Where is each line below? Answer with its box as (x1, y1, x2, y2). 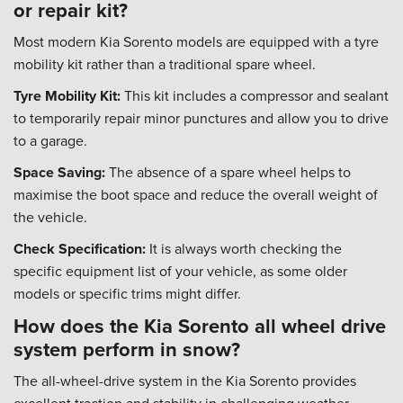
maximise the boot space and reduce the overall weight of (13, 184, 378, 204)
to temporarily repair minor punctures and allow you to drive (13, 108, 389, 128)
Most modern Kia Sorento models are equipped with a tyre (13, 31, 379, 51)
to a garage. (13, 130, 87, 150)
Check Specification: (13, 238, 146, 259)
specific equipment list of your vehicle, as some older (13, 261, 347, 281)
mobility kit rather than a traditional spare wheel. (13, 54, 316, 74)
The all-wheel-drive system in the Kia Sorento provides (13, 371, 356, 390)
